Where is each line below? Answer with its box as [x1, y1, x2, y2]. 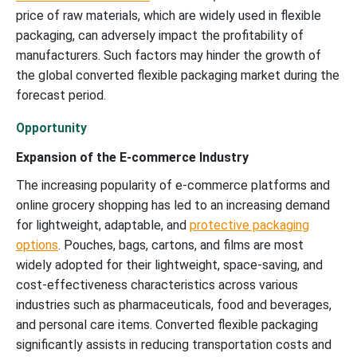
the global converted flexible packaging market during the [16, 67, 339, 83]
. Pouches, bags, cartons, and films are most [58, 237, 304, 253]
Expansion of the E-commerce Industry [16, 149, 249, 165]
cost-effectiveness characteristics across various [16, 277, 298, 292]
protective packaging [190, 217, 309, 233]
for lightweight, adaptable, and [16, 217, 190, 233]
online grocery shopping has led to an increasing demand [16, 197, 330, 213]
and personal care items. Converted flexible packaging [16, 316, 318, 332]
